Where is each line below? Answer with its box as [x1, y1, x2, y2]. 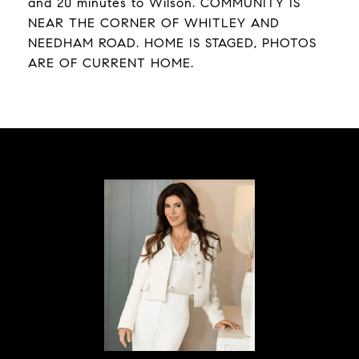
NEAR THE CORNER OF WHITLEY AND [28, 15, 280, 30]
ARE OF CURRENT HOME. [28, 55, 194, 71]
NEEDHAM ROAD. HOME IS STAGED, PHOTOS [28, 35, 317, 50]
